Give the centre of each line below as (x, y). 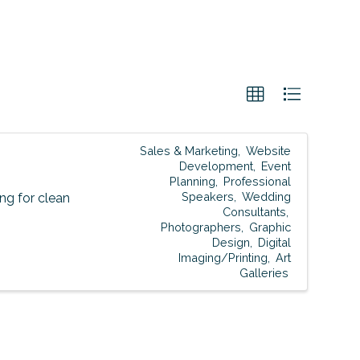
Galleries (264, 273)
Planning (192, 181)
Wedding (266, 196)
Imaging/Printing (223, 258)
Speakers (208, 196)
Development (216, 166)
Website (268, 151)
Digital (274, 242)
